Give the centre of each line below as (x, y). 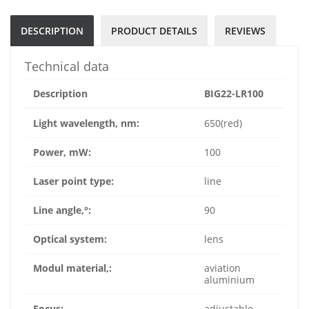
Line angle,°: (62, 210)
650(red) (223, 123)
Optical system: (70, 239)
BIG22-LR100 (234, 94)
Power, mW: (62, 152)
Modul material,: (72, 268)
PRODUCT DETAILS (154, 31)
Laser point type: (73, 181)
